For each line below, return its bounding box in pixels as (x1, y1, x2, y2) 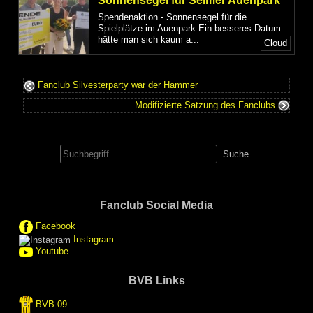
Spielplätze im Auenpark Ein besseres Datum (98, 22, 281, 34)
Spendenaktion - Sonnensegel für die (98, 11, 247, 22)
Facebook (36, 221, 76, 232)
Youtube (36, 245, 69, 256)
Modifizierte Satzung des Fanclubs (134, 99, 278, 110)
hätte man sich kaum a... (98, 34, 199, 45)
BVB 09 (36, 298, 68, 310)
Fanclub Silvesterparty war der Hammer (35, 80, 198, 91)
